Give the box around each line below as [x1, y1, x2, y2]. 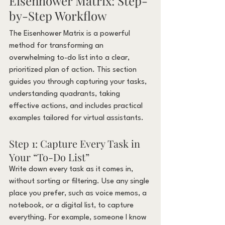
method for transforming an [9, 42, 105, 50]
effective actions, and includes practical [9, 102, 145, 110]
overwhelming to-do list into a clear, [9, 54, 132, 62]
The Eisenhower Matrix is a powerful [9, 30, 132, 38]
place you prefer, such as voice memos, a [9, 189, 149, 197]
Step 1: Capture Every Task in [9, 136, 143, 150]
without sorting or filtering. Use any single [9, 177, 151, 185]
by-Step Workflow [9, 7, 106, 24]
